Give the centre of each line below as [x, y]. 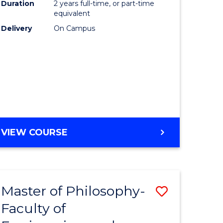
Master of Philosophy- [73, 191]
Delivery [17, 29]
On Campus [75, 29]
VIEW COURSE [35, 133]
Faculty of [34, 209]
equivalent [72, 14]
